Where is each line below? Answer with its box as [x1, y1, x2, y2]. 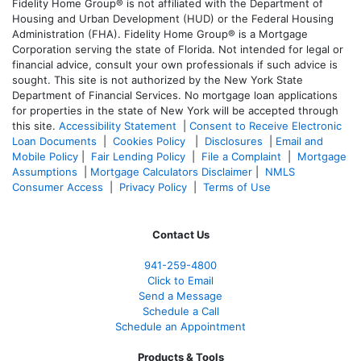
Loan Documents [12, 134, 97, 147]
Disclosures [205, 134, 263, 147]
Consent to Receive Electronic [189, 118, 342, 132]
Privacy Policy [119, 180, 187, 193]
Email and [276, 134, 323, 147]
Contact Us [151, 227, 210, 241]
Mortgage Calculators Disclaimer [90, 164, 252, 178]
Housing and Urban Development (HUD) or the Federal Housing [12, 11, 334, 25]
